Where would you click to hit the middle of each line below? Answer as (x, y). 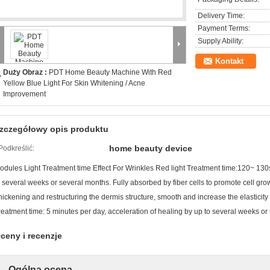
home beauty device (151, 148)
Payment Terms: (224, 28)
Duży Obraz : (26, 72)
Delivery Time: (221, 16)
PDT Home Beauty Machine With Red (110, 72)
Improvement (24, 94)
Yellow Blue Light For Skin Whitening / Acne (74, 83)
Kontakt (229, 61)
